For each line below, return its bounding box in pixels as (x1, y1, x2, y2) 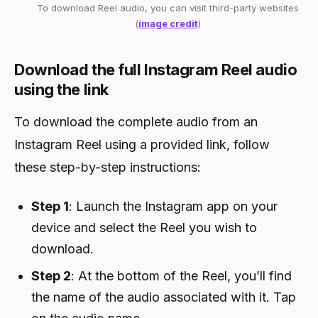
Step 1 (31, 198, 69, 214)
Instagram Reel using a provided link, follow (14, 136, 270, 152)
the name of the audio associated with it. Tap (31, 289, 296, 305)
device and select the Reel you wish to (31, 219, 257, 235)
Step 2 (31, 268, 71, 283)
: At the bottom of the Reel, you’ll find (71, 268, 292, 283)
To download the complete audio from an (14, 114, 258, 129)
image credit (138, 17, 198, 29)
